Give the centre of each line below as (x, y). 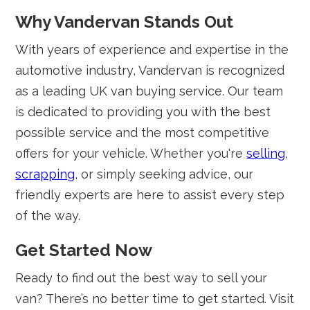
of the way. (48, 216)
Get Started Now (84, 250)
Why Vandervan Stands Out (125, 22)
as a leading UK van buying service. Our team (149, 91)
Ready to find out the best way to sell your (142, 278)
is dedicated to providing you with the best (143, 112)
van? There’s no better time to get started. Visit (155, 299)
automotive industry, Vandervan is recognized (150, 70)
